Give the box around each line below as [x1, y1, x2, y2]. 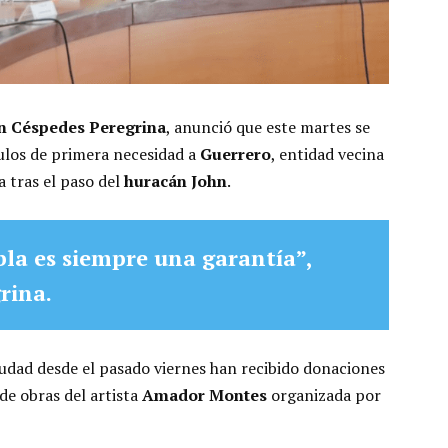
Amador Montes [142, 384, 267, 407]
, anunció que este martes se [166, 116, 370, 139]
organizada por [267, 384, 381, 407]
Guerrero [200, 143, 271, 166]
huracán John [124, 170, 227, 193]
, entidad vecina [271, 143, 384, 166]
